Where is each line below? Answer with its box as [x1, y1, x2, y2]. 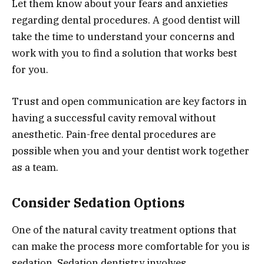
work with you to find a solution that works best [12, 46, 237, 60]
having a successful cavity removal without [12, 111, 216, 125]
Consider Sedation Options [12, 194, 184, 211]
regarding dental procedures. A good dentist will [12, 13, 240, 27]
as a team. [12, 161, 58, 174]
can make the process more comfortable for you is [12, 239, 250, 253]
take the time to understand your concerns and [12, 29, 235, 43]
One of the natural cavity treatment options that [12, 223, 236, 236]
